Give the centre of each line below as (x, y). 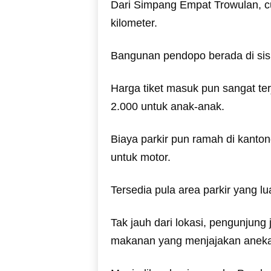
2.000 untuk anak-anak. (167, 106)
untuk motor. (140, 157)
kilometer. (134, 23)
